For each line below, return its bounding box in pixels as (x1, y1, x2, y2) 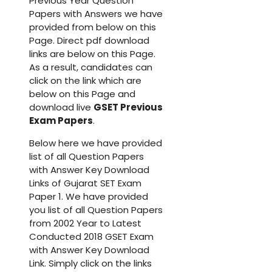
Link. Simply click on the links (29, 256, 152, 270)
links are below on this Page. (29, 47, 155, 60)
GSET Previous (93, 100, 163, 114)
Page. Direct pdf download (29, 33, 149, 47)
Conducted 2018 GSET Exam (29, 229, 154, 243)
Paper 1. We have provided (29, 189, 148, 203)
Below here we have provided (29, 136, 162, 149)
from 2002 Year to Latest (29, 216, 141, 229)
